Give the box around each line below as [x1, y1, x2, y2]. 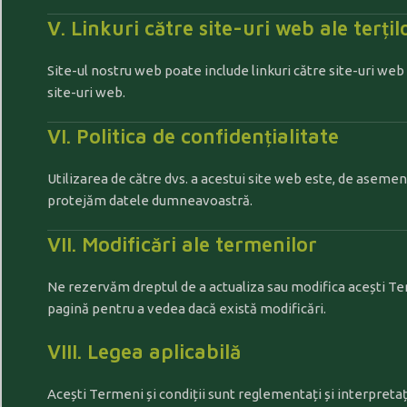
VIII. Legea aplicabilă [47, 340, 241, 363]
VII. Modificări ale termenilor [47, 233, 317, 256]
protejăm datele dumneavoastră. [47, 193, 253, 208]
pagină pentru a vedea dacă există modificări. [47, 301, 326, 316]
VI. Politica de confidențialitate [47, 124, 339, 148]
